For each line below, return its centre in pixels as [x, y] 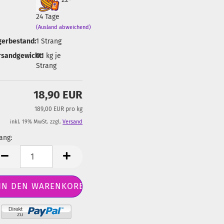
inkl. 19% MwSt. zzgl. [36, 122]
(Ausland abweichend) [63, 27]
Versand [73, 122]
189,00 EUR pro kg [59, 109]
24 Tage [47, 16]
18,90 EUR [58, 95]
